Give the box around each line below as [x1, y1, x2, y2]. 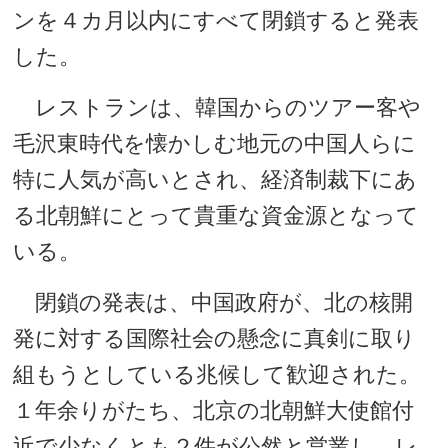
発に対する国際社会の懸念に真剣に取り [13, 326, 417, 351]
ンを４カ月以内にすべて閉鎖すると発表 [13, 8, 420, 33]
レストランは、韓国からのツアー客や [13, 95, 422, 120]
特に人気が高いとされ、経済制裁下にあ [13, 167, 418, 192]
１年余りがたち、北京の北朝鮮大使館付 [13, 398, 415, 423]
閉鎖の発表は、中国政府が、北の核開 [13, 290, 414, 315]
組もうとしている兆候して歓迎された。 [13, 362, 422, 387]
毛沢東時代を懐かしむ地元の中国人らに [13, 131, 417, 156]
